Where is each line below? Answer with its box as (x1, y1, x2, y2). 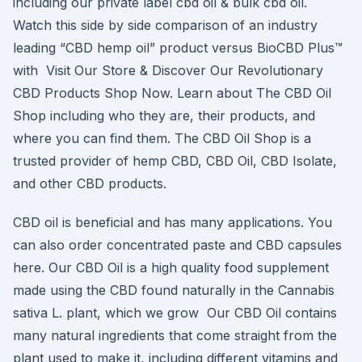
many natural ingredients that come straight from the (13, 327, 337, 343)
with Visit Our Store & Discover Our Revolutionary (13, 62, 323, 78)
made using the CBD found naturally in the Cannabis (13, 282, 335, 298)
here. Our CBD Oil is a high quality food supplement (13, 259, 329, 276)
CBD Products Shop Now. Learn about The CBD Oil (13, 85, 331, 101)
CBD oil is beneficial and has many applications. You (13, 214, 332, 230)
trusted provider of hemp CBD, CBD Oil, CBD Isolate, (13, 153, 337, 169)
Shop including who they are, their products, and (13, 107, 315, 124)
